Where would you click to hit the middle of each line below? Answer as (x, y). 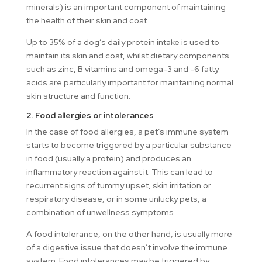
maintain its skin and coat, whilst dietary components (127, 56)
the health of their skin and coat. (87, 21)
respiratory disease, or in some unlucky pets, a (116, 199)
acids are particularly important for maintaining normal (130, 83)
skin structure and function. (78, 96)
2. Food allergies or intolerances (90, 116)
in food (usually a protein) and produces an (108, 159)
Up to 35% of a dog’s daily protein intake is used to (123, 42)
